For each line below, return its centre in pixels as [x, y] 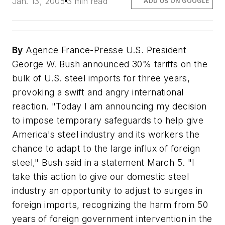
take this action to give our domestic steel [101, 177]
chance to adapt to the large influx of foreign [106, 149]
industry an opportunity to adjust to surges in [107, 191]
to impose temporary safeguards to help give [108, 121]
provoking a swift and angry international [98, 92]
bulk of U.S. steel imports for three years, [101, 78]
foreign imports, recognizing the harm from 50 [110, 205]
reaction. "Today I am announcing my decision [109, 106]
